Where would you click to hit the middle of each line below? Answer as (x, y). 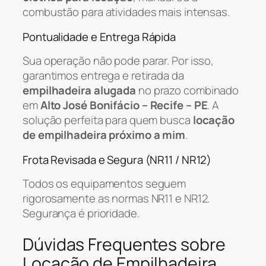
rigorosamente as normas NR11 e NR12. (116, 199)
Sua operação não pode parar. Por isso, (118, 61)
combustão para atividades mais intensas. (126, 12)
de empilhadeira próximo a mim (104, 135)
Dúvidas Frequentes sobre (124, 244)
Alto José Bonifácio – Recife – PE (124, 105)
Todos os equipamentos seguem (104, 184)
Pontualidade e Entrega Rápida (99, 37)
